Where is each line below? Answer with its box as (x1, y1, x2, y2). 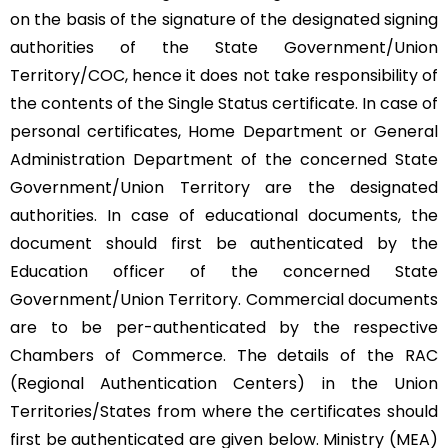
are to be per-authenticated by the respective (10, 315, 438, 339)
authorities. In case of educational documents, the (10, 203, 438, 227)
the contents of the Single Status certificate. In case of (10, 91, 438, 115)
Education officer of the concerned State (10, 259, 438, 283)
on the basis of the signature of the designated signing (10, 7, 438, 31)
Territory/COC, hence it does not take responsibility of (10, 63, 438, 87)
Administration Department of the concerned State (10, 147, 438, 171)
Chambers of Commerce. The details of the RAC (10, 343, 438, 367)
